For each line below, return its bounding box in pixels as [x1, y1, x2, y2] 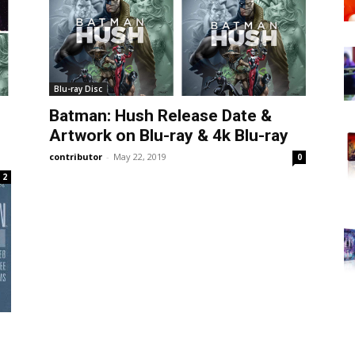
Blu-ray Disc [54, 82, 102, 94]
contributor [49, 150, 102, 162]
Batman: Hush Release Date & [49, 105, 272, 125]
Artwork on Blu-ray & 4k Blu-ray [49, 125, 288, 145]
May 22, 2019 [113, 150, 166, 162]
